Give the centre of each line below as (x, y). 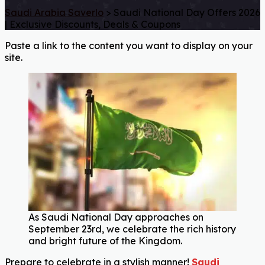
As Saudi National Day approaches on (116, 217)
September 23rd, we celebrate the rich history (132, 229)
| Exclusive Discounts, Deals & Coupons (93, 24)
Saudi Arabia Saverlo (54, 12)
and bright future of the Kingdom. (105, 241)
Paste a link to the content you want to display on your (129, 45)
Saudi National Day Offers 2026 (187, 12)
